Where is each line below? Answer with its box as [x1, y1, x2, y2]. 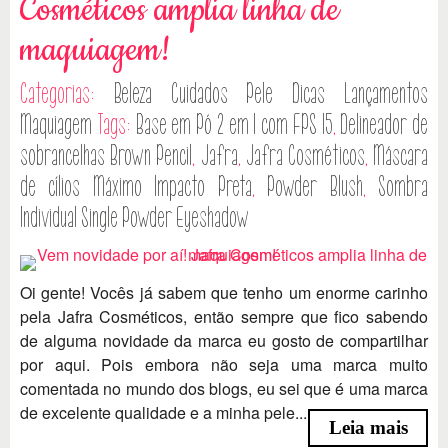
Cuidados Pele [170, 78, 274, 109]
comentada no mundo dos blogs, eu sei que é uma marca [20, 376, 428, 400]
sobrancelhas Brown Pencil [20, 140, 193, 171]
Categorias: [20, 78, 114, 109]
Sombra [378, 171, 429, 202]
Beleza [113, 78, 152, 109]
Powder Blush [267, 171, 363, 202]
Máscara [373, 140, 429, 171]
